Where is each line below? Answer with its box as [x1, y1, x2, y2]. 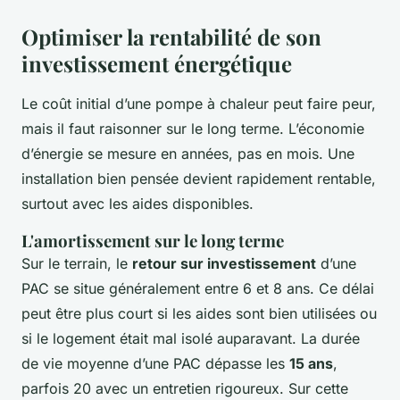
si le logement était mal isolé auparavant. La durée [21, 329, 360, 348]
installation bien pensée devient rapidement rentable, [21, 170, 376, 188]
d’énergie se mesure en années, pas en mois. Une [21, 145, 354, 163]
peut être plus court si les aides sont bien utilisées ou [21, 304, 377, 323]
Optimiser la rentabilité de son [21, 22, 321, 52]
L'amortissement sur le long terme [21, 229, 284, 253]
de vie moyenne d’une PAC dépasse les [21, 354, 289, 373]
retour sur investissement [132, 254, 316, 273]
